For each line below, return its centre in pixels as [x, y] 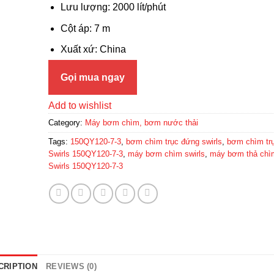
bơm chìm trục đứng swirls [174, 141]
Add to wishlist [80, 105]
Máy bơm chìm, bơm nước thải [141, 122]
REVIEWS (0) [71, 266]
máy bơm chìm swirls [166, 154]
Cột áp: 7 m [86, 28]
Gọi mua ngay [92, 78]
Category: [66, 122]
